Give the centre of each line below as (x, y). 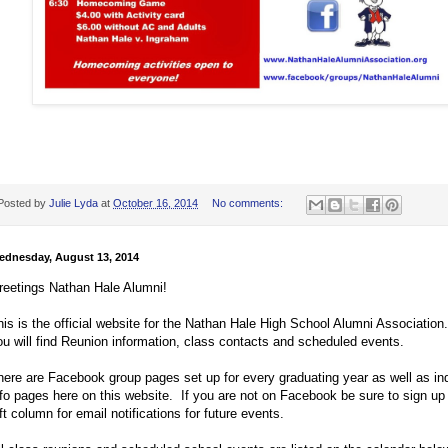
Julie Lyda (73, 203)
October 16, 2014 (155, 203)
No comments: (248, 203)
